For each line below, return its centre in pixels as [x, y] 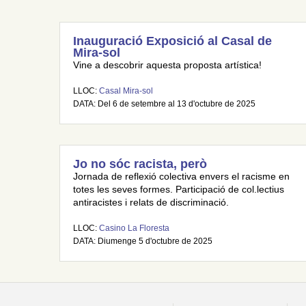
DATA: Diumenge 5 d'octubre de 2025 [143, 241]
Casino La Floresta [134, 228]
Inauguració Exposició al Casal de [172, 41]
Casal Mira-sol [126, 91]
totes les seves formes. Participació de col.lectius [179, 190]
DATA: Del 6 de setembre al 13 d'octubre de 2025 [164, 104]
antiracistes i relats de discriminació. [151, 203]
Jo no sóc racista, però [140, 164]
